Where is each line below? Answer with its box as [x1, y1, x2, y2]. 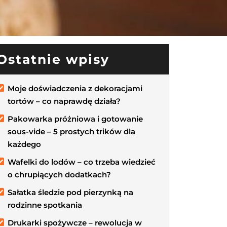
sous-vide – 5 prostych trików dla [8, 127, 135, 136]
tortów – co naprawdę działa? [8, 96, 121, 106]
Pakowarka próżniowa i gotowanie [8, 114, 143, 124]
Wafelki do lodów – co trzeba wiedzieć [8, 157, 156, 167]
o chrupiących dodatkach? [8, 170, 111, 179]
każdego [8, 139, 41, 149]
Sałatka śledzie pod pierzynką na [8, 187, 133, 197]
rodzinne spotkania [8, 200, 82, 210]
